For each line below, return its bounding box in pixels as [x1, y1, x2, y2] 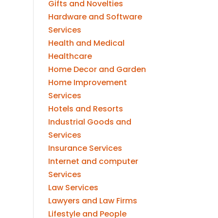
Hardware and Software [48, 11, 142, 22]
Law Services [48, 182, 98, 193]
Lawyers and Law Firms [48, 195, 137, 206]
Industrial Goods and [48, 116, 131, 127]
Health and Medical [48, 37, 125, 49]
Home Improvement [48, 76, 127, 88]
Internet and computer [48, 155, 138, 167]
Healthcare [48, 50, 92, 62]
